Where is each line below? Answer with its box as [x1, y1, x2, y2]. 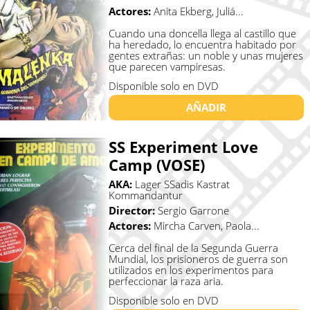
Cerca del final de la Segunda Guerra [108, 241, 278, 255]
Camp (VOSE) [108, 154, 205, 176]
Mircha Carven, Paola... [153, 219, 259, 233]
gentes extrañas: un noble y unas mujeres [108, 48, 303, 63]
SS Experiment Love [108, 136, 258, 158]
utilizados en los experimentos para [108, 263, 273, 277]
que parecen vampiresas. [108, 60, 226, 74]
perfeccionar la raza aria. [108, 274, 224, 289]
